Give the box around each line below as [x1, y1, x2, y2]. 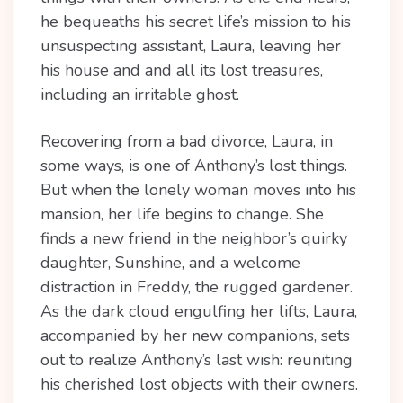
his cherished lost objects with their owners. [40, 373, 358, 395]
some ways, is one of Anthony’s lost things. [40, 155, 347, 176]
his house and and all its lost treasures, [40, 59, 323, 81]
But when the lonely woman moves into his [40, 179, 356, 201]
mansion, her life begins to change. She [40, 203, 324, 225]
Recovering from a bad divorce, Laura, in [40, 130, 333, 152]
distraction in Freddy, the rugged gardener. [40, 276, 353, 298]
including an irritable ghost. [40, 84, 239, 105]
